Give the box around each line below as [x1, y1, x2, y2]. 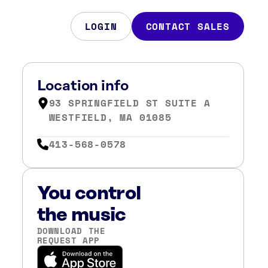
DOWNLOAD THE [36, 224, 106, 237]
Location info [36, 78, 129, 94]
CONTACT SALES [145, 19, 230, 33]
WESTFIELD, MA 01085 [48, 110, 172, 124]
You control [36, 182, 141, 204]
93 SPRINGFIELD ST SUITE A [48, 96, 211, 110]
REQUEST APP [36, 233, 100, 246]
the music [36, 204, 126, 226]
